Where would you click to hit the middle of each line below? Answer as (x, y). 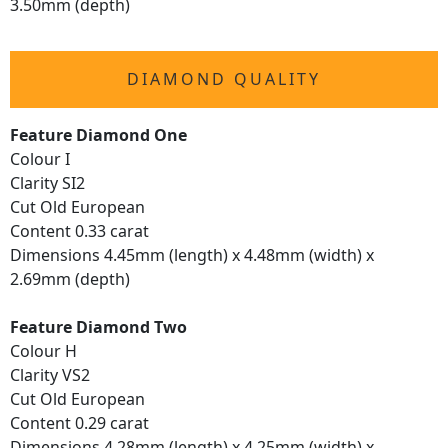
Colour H (43, 351)
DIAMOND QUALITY (224, 79)
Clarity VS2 (50, 375)
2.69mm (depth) (70, 279)
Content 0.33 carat (79, 231)
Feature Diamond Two (98, 327)
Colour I (40, 159)
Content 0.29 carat (79, 423)
